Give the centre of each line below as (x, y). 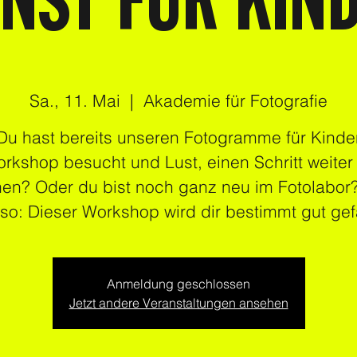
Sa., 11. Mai (75, 101)
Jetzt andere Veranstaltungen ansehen (178, 303)
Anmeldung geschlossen (178, 284)
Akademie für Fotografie (235, 101)
